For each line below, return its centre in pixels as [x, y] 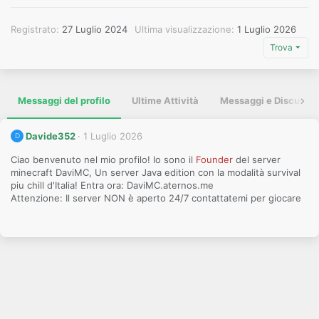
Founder [216, 160]
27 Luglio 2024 [95, 29]
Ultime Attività [165, 100]
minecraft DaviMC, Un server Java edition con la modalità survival [156, 173]
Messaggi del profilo [64, 100]
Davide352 [51, 136]
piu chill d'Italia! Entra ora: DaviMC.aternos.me [112, 185]
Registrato [33, 29]
